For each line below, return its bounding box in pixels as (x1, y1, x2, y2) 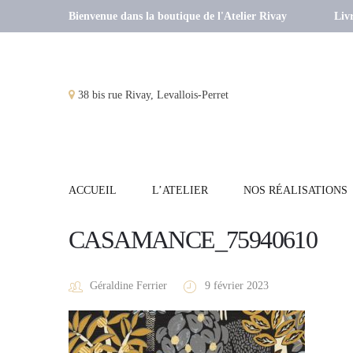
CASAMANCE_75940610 (69, 225, 318, 255)
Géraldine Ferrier (90, 280, 167, 292)
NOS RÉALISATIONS (243, 184, 347, 197)
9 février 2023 (205, 280, 269, 292)
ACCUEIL (69, 184, 117, 197)
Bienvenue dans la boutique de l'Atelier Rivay (69, 9, 287, 22)
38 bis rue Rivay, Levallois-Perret (75, 89, 229, 102)
